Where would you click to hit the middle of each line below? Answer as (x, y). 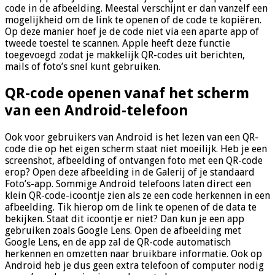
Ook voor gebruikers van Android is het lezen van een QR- (132, 137)
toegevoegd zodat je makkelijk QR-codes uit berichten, (125, 55)
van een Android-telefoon (96, 110)
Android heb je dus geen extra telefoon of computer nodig (134, 265)
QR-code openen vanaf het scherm (127, 93)
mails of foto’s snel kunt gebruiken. (83, 67)
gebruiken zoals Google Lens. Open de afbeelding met (123, 230)
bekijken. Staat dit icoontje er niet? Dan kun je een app (125, 219)
